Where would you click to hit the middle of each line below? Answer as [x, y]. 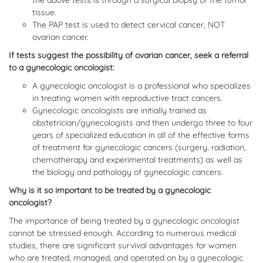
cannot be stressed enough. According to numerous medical [122, 233]
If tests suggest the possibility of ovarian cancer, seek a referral [129, 55]
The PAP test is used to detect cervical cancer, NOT [129, 25]
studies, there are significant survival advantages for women [123, 245]
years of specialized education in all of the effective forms [141, 135]
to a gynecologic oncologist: [62, 68]
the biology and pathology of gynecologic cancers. [128, 172]
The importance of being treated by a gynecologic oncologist [124, 221]
